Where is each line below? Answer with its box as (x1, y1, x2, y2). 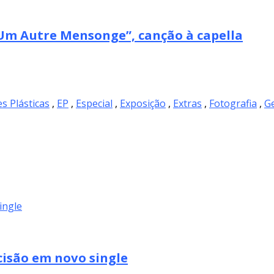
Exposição (120, 96, 166, 110)
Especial (76, 96, 113, 110)
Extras (173, 96, 202, 110)
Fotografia (209, 96, 257, 110)
